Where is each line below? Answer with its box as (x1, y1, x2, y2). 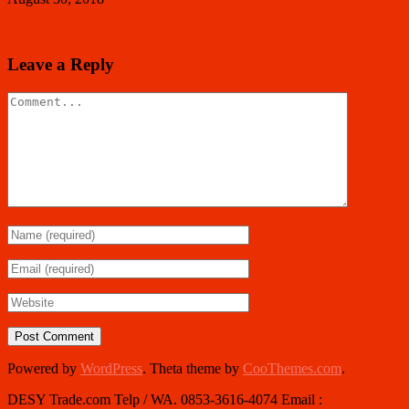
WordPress (80, 361, 142, 377)
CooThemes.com (243, 361, 341, 377)
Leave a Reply (7, 55, 114, 75)
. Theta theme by (142, 361, 243, 377)
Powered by (7, 361, 80, 377)
